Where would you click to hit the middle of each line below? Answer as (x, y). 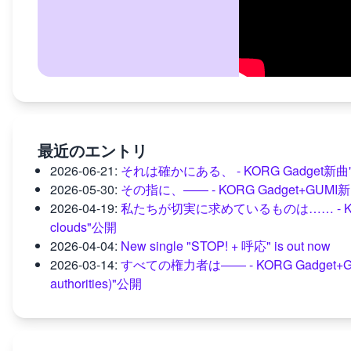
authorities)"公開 (96, 283)
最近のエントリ (92, 150)
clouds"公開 (83, 227)
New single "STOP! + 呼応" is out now (226, 246)
